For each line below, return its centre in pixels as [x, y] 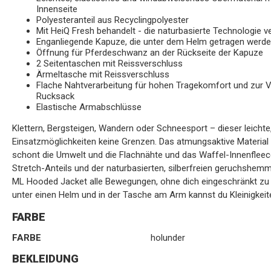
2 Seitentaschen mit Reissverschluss [109, 64]
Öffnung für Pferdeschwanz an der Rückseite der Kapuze [150, 53]
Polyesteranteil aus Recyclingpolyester [113, 20]
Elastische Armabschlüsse [89, 107]
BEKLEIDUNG [45, 259]
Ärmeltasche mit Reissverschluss [103, 74]
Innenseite [57, 9]
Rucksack [55, 96]
